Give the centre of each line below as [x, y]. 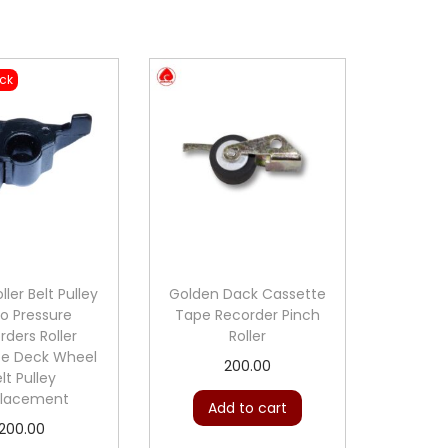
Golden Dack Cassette [248, 293]
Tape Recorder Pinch [248, 314]
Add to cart [248, 407]
